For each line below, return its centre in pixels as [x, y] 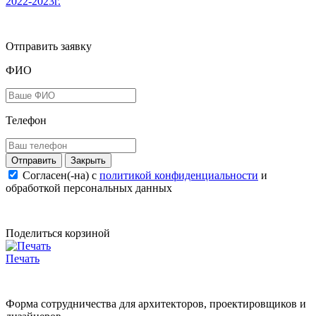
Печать [23, 259]
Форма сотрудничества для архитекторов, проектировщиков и [156, 304]
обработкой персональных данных [89, 188]
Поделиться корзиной [58, 233]
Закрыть [88, 161]
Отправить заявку [49, 47]
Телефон [26, 121]
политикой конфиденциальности [179, 176]
